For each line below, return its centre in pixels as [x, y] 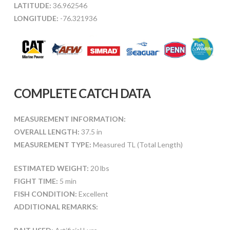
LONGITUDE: [36, 18]
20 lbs [99, 168]
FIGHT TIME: [36, 181]
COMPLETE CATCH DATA [82, 93]
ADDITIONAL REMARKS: [56, 206]
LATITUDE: [32, 6]
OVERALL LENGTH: [46, 131]
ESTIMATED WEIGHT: [51, 168]
